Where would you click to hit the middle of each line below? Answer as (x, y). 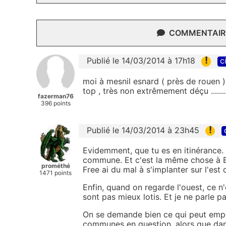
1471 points (55, 173)
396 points (55, 103)
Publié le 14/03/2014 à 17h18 (141, 61)
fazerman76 (55, 96)
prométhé (55, 165)
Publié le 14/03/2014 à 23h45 (143, 130)
